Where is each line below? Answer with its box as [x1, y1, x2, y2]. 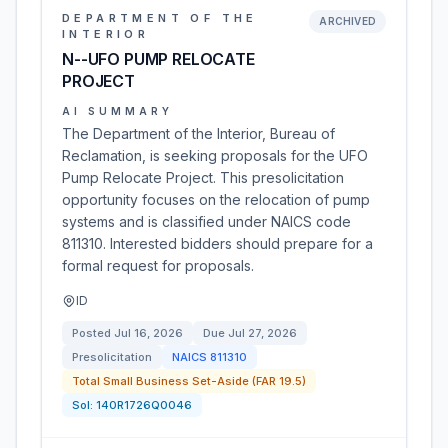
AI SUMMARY [62, 105, 173, 117]
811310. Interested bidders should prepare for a [62, 235, 373, 252]
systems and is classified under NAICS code [62, 213, 351, 230]
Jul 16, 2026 [114, 326, 183, 340]
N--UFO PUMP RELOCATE [62, 49, 255, 69]
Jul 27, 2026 [228, 326, 297, 340]
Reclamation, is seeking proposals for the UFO [62, 147, 368, 164]
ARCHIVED [319, 15, 376, 27]
